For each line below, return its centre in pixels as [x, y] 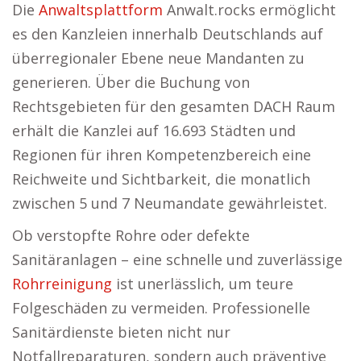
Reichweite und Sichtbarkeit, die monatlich [161, 179]
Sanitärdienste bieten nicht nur [121, 332]
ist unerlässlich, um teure [203, 284]
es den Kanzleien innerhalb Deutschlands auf [168, 34]
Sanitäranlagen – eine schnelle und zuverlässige [177, 260]
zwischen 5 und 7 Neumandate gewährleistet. [170, 203]
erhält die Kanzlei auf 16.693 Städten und [154, 131]
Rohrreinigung [62, 284]
